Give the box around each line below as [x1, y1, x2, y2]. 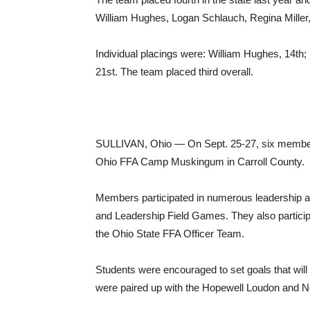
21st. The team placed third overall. [95, 66, 253, 77]
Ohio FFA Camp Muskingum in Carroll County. [95, 156, 304, 167]
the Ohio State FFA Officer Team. [95, 228, 244, 239]
